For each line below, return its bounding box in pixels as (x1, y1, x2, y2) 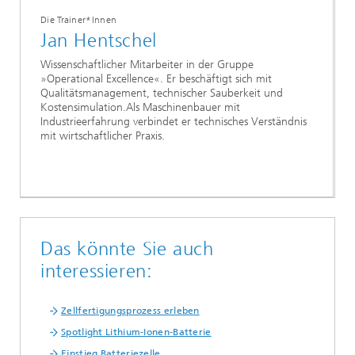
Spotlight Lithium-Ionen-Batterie (61, 326, 212, 338)
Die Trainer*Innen (40, 13, 117, 25)
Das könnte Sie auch (40, 237, 214, 260)
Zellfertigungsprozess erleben (61, 304, 200, 316)
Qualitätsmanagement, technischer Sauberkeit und (40, 86, 283, 101)
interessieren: (40, 259, 153, 282)
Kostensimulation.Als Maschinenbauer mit (40, 101, 240, 115)
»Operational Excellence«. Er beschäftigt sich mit (40, 72, 272, 86)
